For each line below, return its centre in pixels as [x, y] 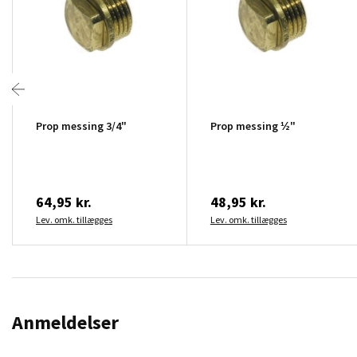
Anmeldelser [65, 322]
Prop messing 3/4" [81, 126]
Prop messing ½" [253, 126]
